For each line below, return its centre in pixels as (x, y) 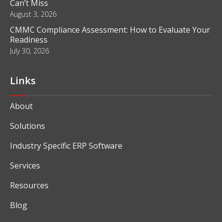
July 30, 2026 (29, 51)
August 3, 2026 (33, 14)
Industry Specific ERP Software (66, 145)
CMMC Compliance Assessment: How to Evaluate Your (110, 29)
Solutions (28, 126)
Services (25, 165)
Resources (29, 185)
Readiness (29, 39)
